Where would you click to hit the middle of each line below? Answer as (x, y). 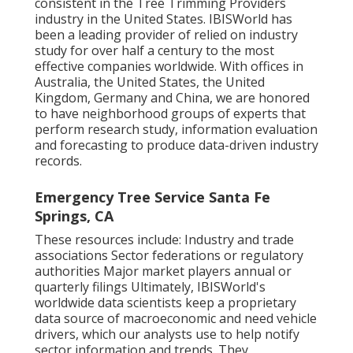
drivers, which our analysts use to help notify (167, 334)
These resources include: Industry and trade (164, 239)
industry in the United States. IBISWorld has (163, 19)
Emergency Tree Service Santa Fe (152, 197)
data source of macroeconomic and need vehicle (176, 318)
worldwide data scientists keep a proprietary (165, 302)
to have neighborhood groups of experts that (170, 113)
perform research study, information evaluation (176, 129)
